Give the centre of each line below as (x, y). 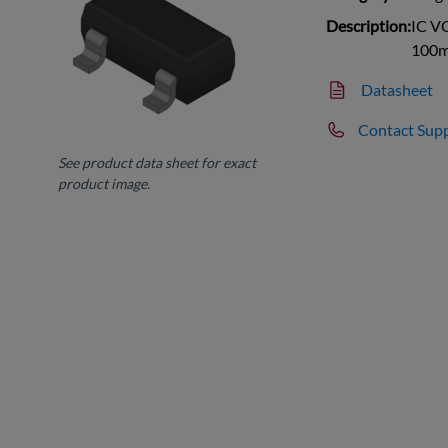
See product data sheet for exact (157, 162)
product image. (104, 183)
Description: (369, 25)
